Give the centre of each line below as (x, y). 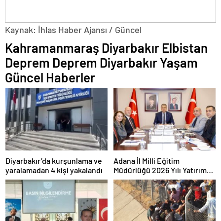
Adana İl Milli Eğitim (147, 161)
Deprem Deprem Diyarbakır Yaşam (101, 63)
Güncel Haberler (50, 77)
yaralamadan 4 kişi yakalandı (54, 170)
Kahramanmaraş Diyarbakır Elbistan (106, 48)
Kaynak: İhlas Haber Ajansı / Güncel (73, 30)
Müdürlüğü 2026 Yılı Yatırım (160, 170)
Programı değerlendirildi (156, 180)
